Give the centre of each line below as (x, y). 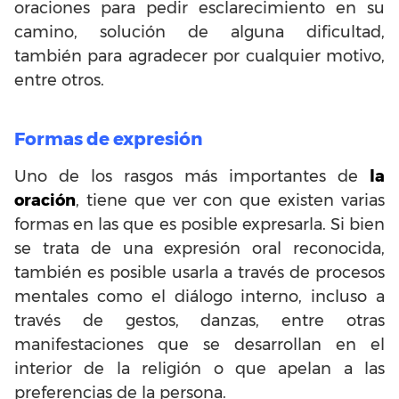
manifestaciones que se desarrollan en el (199, 344)
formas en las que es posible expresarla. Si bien (199, 224)
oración (45, 200)
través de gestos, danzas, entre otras (199, 320)
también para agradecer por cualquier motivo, (199, 56)
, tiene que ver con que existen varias (230, 200)
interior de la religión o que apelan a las (199, 368)
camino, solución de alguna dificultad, (199, 32)
